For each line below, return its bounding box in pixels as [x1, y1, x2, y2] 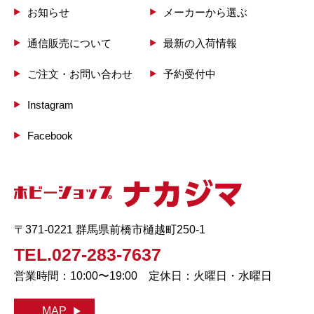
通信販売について [27, 36, 111, 49]
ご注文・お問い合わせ [27, 67, 132, 80]
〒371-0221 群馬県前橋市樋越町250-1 [14, 224, 205, 236]
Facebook [27, 129, 73, 142]
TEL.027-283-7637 [14, 245, 161, 265]
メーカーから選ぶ [163, 6, 247, 18]
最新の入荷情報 [163, 36, 237, 49]
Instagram [27, 98, 74, 111]
